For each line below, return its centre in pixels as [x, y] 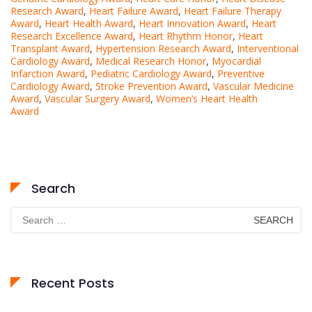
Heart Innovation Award [192, 23]
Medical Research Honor [151, 61]
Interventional [268, 48]
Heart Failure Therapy [233, 10]
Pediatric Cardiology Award [151, 73]
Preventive [241, 73]
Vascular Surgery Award [97, 98]
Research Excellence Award [72, 36]
